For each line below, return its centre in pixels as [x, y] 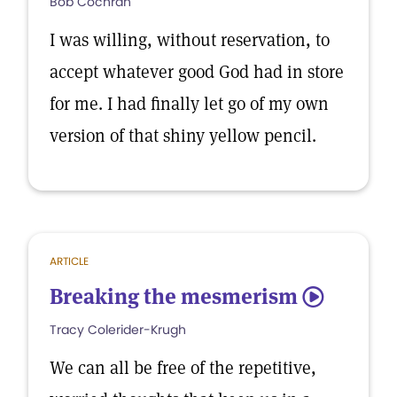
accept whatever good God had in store [197, 72]
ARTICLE [69, 261]
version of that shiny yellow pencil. [183, 136]
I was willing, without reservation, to [190, 40]
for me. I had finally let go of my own [189, 104]
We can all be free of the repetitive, [183, 368]
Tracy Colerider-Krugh [118, 330]
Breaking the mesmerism [174, 296]
